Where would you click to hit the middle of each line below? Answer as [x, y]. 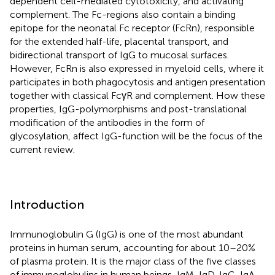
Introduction [47, 204]
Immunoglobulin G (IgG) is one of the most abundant [127, 234]
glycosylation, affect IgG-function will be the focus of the [136, 136]
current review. [42, 149]
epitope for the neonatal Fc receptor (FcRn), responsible [132, 28]
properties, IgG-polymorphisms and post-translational [128, 109]
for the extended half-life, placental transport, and [119, 41]
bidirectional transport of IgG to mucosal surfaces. [119, 55]
